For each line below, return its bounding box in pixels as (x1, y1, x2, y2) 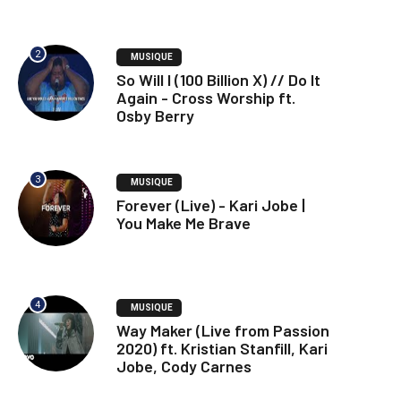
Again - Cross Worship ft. (116, 88, 295, 108)
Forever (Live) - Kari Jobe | (116, 195, 305, 216)
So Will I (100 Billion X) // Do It (116, 70, 320, 90)
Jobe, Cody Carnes (116, 356, 252, 377)
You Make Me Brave (116, 213, 251, 234)
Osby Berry (116, 106, 194, 126)
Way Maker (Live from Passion (116, 320, 329, 341)
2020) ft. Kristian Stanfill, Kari (116, 338, 328, 359)
